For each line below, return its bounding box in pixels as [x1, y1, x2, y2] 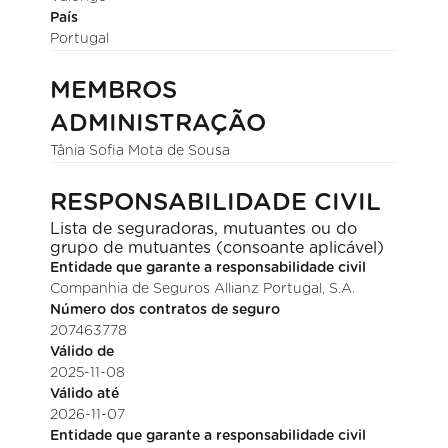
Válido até [50, 387, 120, 401]
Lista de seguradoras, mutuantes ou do [50, 221, 358, 237]
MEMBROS [50, 79, 178, 103]
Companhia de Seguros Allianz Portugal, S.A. [50, 282, 356, 296]
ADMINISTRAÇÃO [50, 112, 267, 136]
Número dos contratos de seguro [50, 303, 281, 317]
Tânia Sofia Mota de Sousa [50, 144, 231, 158]
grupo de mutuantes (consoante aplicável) [50, 240, 385, 256]
